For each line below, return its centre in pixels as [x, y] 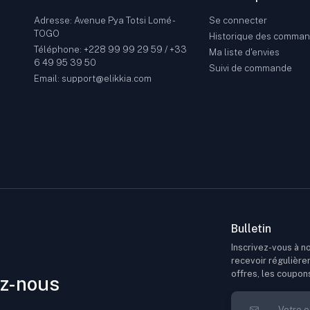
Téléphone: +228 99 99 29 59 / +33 [110, 50]
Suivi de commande [251, 69]
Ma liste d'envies [245, 53]
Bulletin [251, 229]
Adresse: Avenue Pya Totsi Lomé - [104, 21]
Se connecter [238, 21]
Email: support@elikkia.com [93, 79]
